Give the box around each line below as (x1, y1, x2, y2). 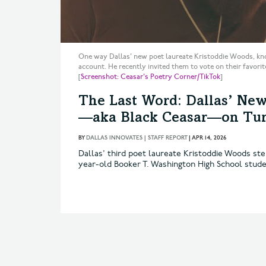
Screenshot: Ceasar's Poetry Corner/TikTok (81, 72, 220, 81)
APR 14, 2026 (192, 134, 226, 141)
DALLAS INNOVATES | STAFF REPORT (86, 134, 187, 141)
